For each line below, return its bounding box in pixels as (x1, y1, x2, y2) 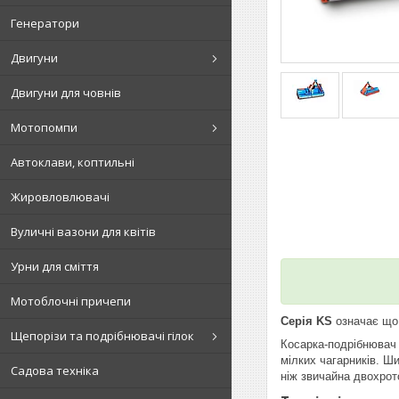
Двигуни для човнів (11, 85, 121, 101)
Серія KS (281, 313, 332, 328)
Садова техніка (11, 362, 99, 379)
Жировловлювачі (11, 189, 110, 205)
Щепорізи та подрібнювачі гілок (11, 328, 194, 344)
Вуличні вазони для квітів (11, 224, 156, 240)
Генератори (11, 15, 79, 31)
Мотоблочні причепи (11, 293, 131, 309)
